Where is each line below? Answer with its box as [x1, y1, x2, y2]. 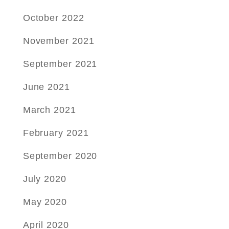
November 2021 [22, 36, 95, 46]
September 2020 [22, 151, 98, 161]
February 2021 [22, 128, 89, 138]
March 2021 [22, 105, 76, 115]
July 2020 [22, 174, 66, 184]
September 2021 [22, 59, 98, 69]
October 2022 [22, 13, 84, 23]
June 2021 [22, 82, 70, 92]
